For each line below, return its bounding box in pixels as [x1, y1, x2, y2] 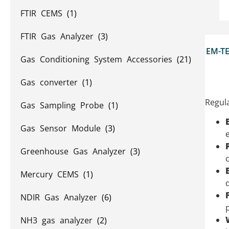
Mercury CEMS [20, 169, 83, 180]
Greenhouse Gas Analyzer [20, 146, 130, 157]
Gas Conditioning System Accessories [20, 54, 177, 65]
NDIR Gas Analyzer [20, 192, 102, 203]
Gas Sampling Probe [20, 100, 108, 111]
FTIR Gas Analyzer [20, 31, 98, 42]
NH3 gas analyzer [20, 215, 97, 226]
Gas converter [20, 77, 82, 88]
